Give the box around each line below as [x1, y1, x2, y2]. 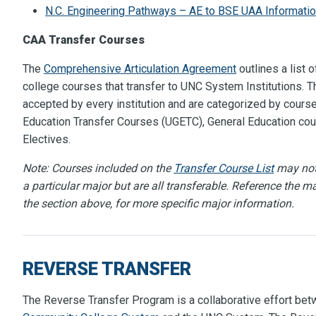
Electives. [23, 133, 73, 147]
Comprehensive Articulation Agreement [44, 62, 236, 76]
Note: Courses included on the [23, 162, 174, 176]
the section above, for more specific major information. [23, 197, 294, 211]
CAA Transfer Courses [23, 33, 145, 47]
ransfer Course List [180, 162, 274, 176]
